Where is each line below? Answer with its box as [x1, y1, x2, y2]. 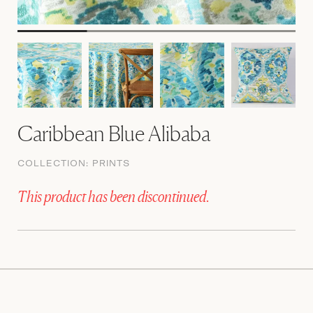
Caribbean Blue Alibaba [17, 120, 211, 146]
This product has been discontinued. [17, 187, 210, 205]
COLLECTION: [17, 157, 92, 168]
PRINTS [92, 157, 130, 168]
